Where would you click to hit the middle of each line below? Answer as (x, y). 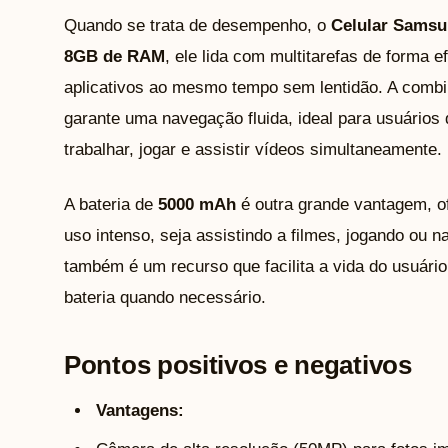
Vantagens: (140, 410)
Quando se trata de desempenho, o (197, 25)
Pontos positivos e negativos (238, 364)
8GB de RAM (114, 56)
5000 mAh (197, 204)
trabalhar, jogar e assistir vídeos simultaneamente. (253, 149)
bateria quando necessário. (165, 297)
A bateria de (111, 204)
